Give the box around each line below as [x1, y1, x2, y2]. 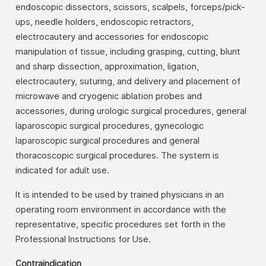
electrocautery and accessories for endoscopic [15, 31, 208, 42]
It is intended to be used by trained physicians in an [15, 189, 224, 200]
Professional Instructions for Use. [15, 234, 151, 245]
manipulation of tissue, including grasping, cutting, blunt [15, 46, 240, 57]
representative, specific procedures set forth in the [15, 219, 226, 230]
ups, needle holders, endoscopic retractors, [15, 17, 194, 27]
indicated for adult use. [15, 165, 109, 176]
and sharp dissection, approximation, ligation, [15, 61, 199, 72]
